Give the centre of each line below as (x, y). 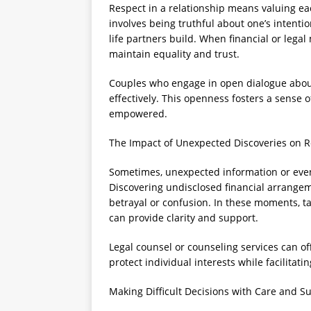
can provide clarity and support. (184, 217)
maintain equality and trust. (174, 53)
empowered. (138, 113)
